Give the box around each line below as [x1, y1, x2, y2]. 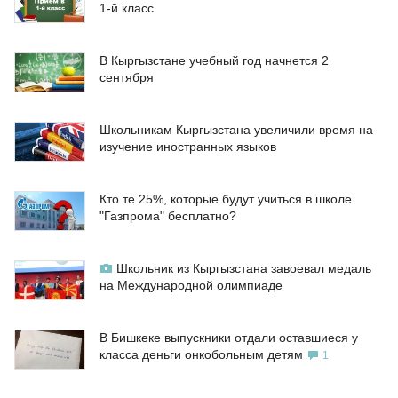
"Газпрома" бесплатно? [99, 209, 236, 224]
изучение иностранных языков [99, 139, 276, 155]
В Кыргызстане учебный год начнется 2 [99, 53, 329, 68]
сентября [99, 70, 154, 85]
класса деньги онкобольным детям [99, 347, 303, 362]
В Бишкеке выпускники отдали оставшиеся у [99, 330, 358, 346]
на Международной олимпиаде [99, 278, 283, 293]
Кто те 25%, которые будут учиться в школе [99, 192, 352, 207]
